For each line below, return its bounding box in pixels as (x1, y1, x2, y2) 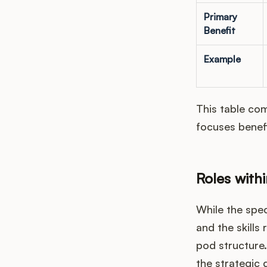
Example (203, 53, 241, 66)
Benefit (203, 24, 235, 37)
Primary (203, 11, 237, 23)
